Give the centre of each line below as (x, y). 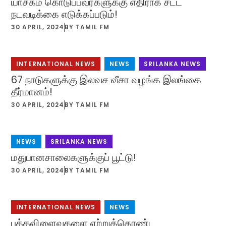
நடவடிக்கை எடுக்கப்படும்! (65, 14)
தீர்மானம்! (32, 92)
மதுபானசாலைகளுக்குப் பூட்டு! (74, 157)
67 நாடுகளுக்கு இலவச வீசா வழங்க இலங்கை (106, 80)
